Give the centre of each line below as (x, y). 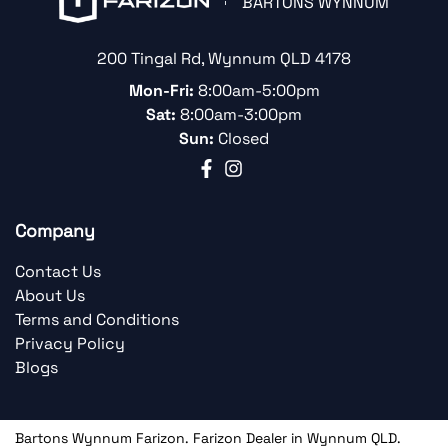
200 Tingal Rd (149, 59)
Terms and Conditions (97, 320)
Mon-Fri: (163, 91)
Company (55, 231)
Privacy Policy (70, 344)
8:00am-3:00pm (241, 115)
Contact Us (58, 272)
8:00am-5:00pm (258, 91)
